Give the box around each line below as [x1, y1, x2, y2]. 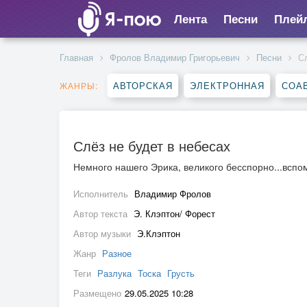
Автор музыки [73, 227, 134, 240]
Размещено [73, 286, 121, 299]
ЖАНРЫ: [60, 79, 98, 91]
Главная [60, 51, 93, 64]
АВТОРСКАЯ [113, 79, 173, 92]
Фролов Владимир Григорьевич [110, 51, 240, 64]
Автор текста [73, 207, 130, 220]
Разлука [97, 267, 132, 280]
